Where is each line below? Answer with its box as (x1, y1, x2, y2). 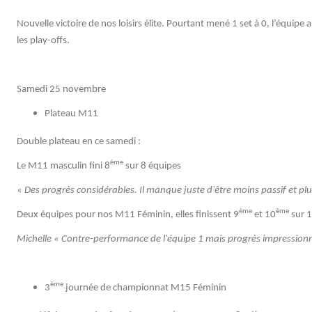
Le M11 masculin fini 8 (17, 160, 110, 171)
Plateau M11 (45, 108, 98, 119)
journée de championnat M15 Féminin (63, 282, 226, 293)
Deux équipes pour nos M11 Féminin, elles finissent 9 (17, 209, 239, 220)
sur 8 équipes (123, 160, 181, 171)
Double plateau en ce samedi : (17, 136, 141, 147)
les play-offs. (17, 35, 70, 46)
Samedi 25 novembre (17, 84, 106, 95)
